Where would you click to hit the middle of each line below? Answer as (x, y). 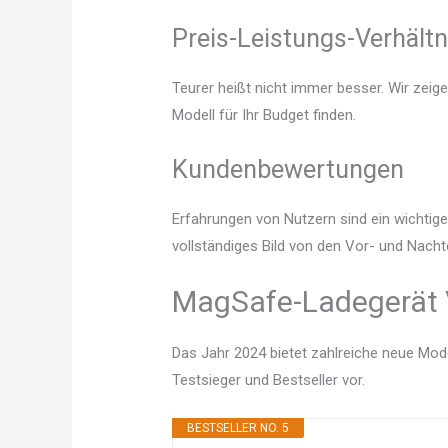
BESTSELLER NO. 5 (238, 428)
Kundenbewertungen (288, 169)
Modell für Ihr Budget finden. (264, 115)
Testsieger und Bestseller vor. (269, 380)
